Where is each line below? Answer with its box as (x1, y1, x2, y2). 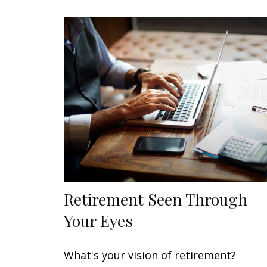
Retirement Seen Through (64, 188, 247, 210)
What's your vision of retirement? (64, 248, 236, 263)
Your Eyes (64, 210, 133, 232)
